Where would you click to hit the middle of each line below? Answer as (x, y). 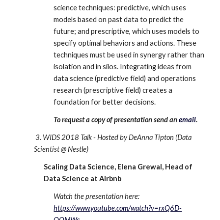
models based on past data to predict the (119, 19)
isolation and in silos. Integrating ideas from (123, 67)
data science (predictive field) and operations (125, 78)
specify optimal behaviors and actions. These (125, 43)
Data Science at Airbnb (83, 179)
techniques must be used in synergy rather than (129, 55)
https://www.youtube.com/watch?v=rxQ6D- (118, 208)
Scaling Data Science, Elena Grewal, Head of (118, 167)
